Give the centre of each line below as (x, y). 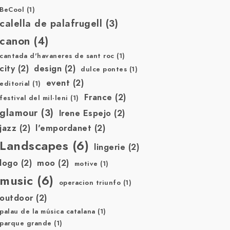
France (98, 97)
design (48, 69)
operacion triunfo (90, 183)
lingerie (110, 147)
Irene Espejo (85, 113)
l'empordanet (64, 128)
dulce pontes (104, 69)
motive (86, 164)
